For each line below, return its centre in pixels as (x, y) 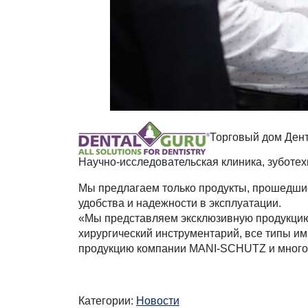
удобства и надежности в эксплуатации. (180, 203)
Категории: (107, 301)
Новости (158, 301)
